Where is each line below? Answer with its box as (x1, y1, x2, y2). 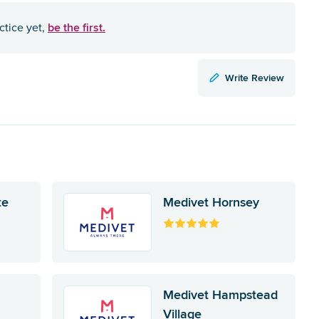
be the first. (48, 19, 105, 36)
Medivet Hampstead (162, 285, 278, 304)
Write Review (225, 70, 284, 85)
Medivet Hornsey (162, 192, 259, 211)
